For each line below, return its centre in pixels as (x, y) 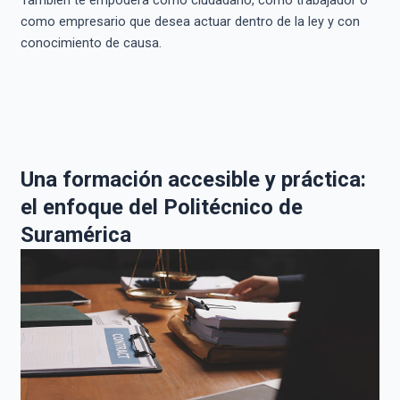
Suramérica (75, 234)
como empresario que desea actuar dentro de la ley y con (190, 22)
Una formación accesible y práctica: (193, 179)
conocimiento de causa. (91, 43)
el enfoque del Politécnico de (161, 207)
